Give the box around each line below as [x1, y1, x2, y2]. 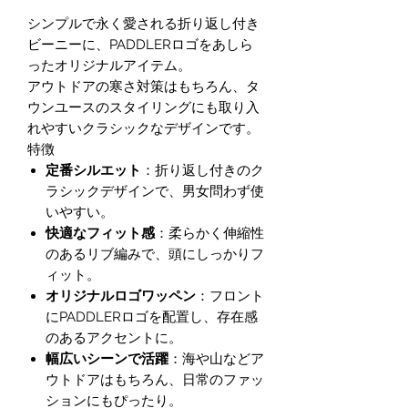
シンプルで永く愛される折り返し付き [27, 15, 260, 32]
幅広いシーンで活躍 [46, 351, 168, 367]
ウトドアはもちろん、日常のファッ [46, 372, 264, 388]
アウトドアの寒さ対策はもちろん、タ [27, 78, 260, 95]
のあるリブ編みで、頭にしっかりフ [46, 246, 264, 262]
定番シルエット [46, 162, 141, 178]
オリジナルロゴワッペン [46, 288, 196, 304]
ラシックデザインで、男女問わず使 [46, 183, 264, 199]
